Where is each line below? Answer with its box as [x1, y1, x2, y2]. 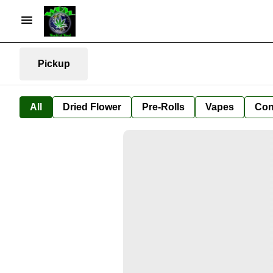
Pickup [37, 58, 70, 69]
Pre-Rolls [142, 102, 185, 112]
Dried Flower [63, 102, 121, 112]
